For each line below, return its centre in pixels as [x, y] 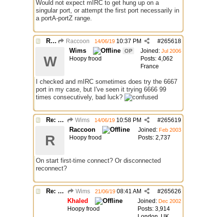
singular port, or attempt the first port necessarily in [108, 10]
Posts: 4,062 [157, 59]
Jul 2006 [171, 51]
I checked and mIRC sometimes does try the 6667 [107, 82]
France [150, 66]
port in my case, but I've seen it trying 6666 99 [101, 89]
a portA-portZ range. [64, 18]
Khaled [78, 201]
